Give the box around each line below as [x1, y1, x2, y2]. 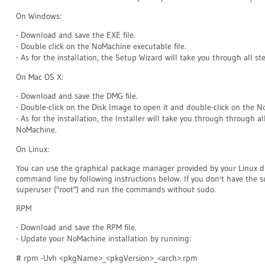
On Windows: [16, 11, 62, 21]
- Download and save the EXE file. [16, 30, 135, 40]
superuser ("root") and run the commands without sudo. [16, 184, 216, 195]
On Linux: [16, 144, 49, 154]
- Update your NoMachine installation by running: [16, 233, 191, 244]
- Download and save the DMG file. [16, 91, 138, 101]
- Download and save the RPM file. [16, 222, 137, 232]
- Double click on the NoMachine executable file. [16, 41, 186, 51]
